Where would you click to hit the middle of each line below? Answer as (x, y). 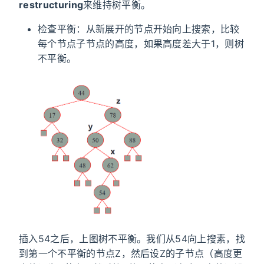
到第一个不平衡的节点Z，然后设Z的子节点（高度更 (131, 254)
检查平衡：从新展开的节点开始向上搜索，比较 (139, 29)
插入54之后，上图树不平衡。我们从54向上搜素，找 (132, 239)
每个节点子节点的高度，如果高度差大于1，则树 (141, 43)
